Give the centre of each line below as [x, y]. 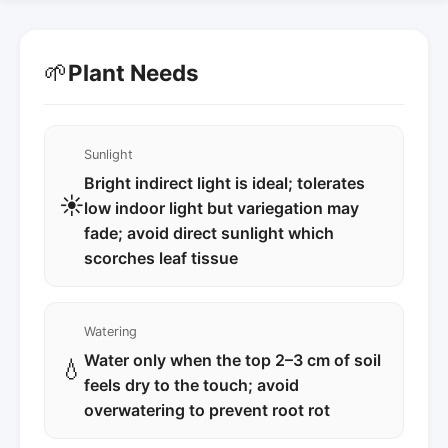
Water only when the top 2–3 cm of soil [232, 359]
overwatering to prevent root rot [207, 409]
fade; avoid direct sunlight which [209, 232]
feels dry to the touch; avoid [191, 384]
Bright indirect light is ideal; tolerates [224, 182]
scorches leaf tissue [161, 257]
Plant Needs [133, 73]
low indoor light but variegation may [221, 207]
